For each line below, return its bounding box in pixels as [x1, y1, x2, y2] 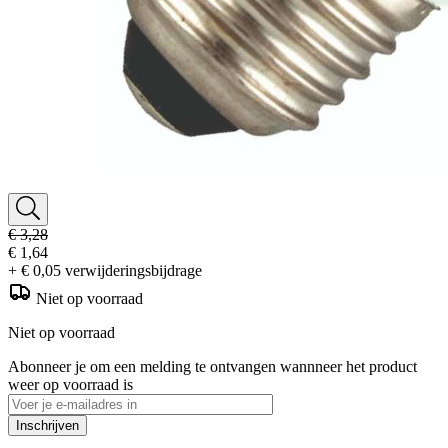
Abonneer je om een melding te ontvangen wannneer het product [8, 357, 417, 375]
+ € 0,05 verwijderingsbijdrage [8, 261, 202, 279]
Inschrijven [16, 417, 79, 433]
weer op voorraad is [8, 375, 133, 393]
